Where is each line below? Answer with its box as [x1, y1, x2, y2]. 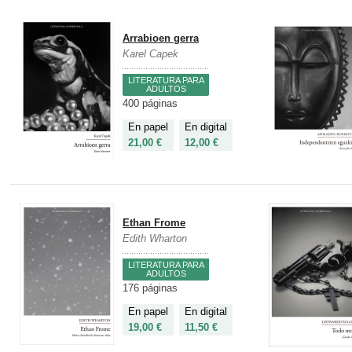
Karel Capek [123, 48, 178, 60]
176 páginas [123, 282, 178, 295]
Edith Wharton [123, 233, 187, 245]
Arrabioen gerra [123, 32, 199, 45]
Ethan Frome [123, 217, 185, 229]
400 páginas [123, 97, 178, 110]
